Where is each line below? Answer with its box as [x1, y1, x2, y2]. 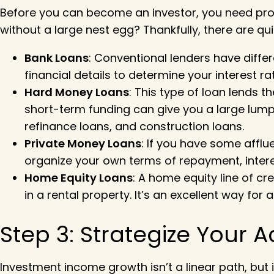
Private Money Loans [24, 135, 141, 151]
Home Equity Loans [24, 169, 133, 185]
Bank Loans [24, 50, 89, 65]
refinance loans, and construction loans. [24, 118, 244, 134]
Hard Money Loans [24, 84, 129, 100]
